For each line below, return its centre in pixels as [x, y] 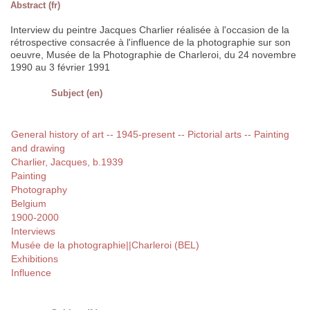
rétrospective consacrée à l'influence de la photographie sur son [151, 43]
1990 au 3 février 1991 [60, 67]
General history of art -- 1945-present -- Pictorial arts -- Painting [150, 135]
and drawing [38, 148]
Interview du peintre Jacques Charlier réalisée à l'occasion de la [150, 30]
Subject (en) [77, 93]
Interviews [33, 231]
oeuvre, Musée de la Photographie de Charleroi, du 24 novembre [153, 55]
